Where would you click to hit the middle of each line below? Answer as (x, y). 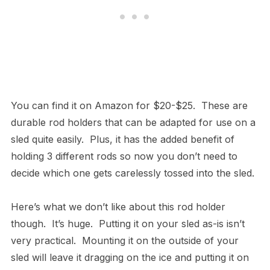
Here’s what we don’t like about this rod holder (118, 207)
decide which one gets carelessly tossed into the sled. (132, 173)
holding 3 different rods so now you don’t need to (124, 156)
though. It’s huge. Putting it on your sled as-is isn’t (127, 224)
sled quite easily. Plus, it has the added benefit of (122, 140)
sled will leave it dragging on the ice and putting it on (130, 258)
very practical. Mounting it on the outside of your (124, 241)
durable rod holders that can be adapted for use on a (133, 123)
